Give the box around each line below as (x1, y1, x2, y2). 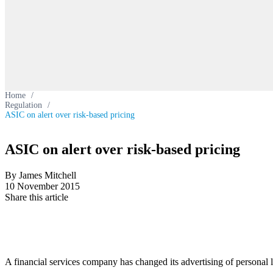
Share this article (5, 191, 68, 202)
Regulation (5, 101, 42, 110)
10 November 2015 (5, 180, 80, 191)
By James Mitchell (5, 169, 76, 180)
